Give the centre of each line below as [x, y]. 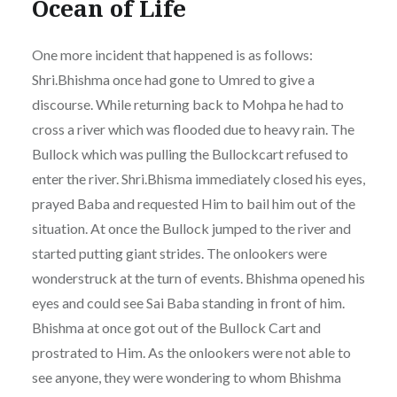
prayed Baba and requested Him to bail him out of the [193, 204]
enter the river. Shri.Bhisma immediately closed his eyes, [198, 179]
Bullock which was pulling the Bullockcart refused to [190, 154]
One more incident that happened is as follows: [172, 55]
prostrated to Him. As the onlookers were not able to [191, 353]
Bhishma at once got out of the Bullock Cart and [176, 328]
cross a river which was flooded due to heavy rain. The [193, 129]
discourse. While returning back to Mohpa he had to [187, 105]
